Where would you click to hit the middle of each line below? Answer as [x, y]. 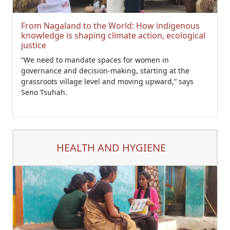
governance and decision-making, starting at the [105, 71]
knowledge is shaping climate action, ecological [113, 35]
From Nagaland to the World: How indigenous [110, 26]
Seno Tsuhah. [44, 92]
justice [34, 45]
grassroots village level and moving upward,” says [107, 81]
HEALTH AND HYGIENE [111, 148]
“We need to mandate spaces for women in [95, 60]
